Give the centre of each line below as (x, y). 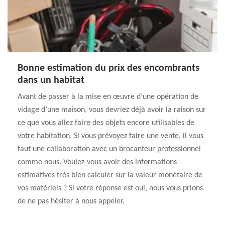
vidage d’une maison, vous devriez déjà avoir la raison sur (112, 110)
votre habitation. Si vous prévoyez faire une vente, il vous (110, 136)
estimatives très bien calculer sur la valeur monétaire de (110, 175)
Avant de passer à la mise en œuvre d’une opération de (108, 97)
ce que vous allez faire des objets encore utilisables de (106, 123)
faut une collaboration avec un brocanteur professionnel (109, 149)
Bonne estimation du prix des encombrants (108, 68)
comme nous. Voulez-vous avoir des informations (97, 162)
